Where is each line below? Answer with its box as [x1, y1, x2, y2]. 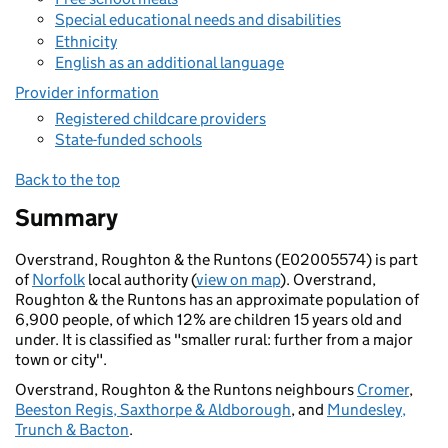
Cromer [357, 380, 409, 399]
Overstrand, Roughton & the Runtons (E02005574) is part [15, 250, 418, 269]
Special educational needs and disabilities [55, 10, 341, 29]
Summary [15, 203, 118, 232]
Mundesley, [327, 400, 406, 419]
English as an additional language [55, 53, 284, 72]
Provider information [15, 83, 159, 102]
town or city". [15, 350, 107, 369]
